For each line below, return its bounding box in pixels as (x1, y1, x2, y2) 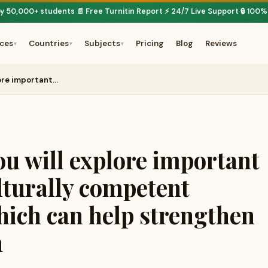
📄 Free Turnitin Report (77, 7, 163, 16)
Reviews (205, 38, 237, 48)
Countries (28, 38, 69, 48)
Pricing (135, 38, 164, 48)
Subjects (84, 38, 120, 48)
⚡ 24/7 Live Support (165, 7, 239, 16)
